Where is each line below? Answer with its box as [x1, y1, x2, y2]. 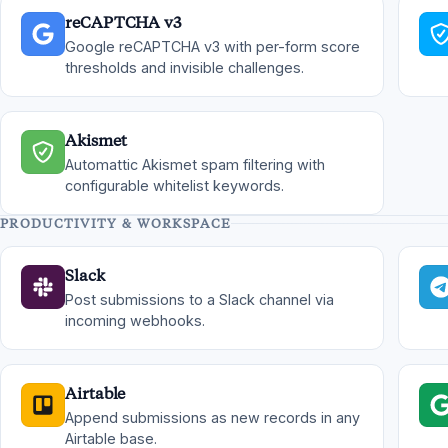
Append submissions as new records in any [65, 409, 360, 426]
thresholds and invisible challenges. [65, 59, 304, 76]
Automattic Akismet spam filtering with [65, 156, 325, 173]
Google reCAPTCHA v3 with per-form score [65, 38, 360, 55]
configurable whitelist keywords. [65, 177, 284, 194]
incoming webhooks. [65, 312, 205, 329]
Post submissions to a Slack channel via [65, 291, 334, 308]
